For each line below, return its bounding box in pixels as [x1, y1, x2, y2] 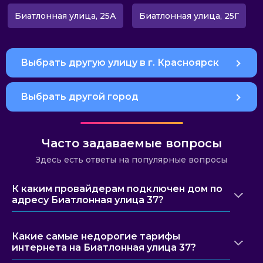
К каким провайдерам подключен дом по [12, 183, 222, 194]
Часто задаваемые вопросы [41, 136, 222, 150]
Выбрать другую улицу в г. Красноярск [21, 57, 219, 68]
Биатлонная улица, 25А [14, 10, 116, 21]
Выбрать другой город [21, 91, 139, 102]
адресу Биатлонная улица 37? [12, 194, 164, 205]
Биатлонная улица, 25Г [139, 10, 239, 21]
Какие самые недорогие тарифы [12, 231, 180, 242]
